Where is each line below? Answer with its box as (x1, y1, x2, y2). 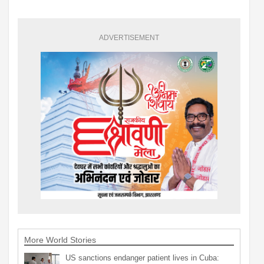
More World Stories (24, 235, 96, 245)
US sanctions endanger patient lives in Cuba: (65, 253, 219, 262)
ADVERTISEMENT (99, 33, 159, 42)
